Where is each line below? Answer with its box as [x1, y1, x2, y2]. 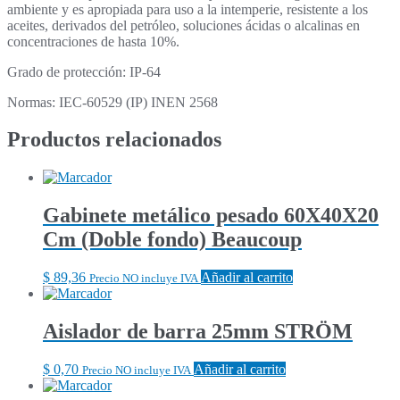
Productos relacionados [7, 128, 221, 152]
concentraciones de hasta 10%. [7, 33, 179, 49]
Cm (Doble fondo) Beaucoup [43, 228, 302, 252]
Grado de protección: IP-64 [7, 63, 161, 79]
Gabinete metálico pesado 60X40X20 [43, 204, 379, 228]
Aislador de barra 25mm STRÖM [43, 320, 353, 344]
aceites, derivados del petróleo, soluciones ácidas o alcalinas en [7, 17, 360, 33]
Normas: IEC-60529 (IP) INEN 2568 [7, 94, 218, 110]
